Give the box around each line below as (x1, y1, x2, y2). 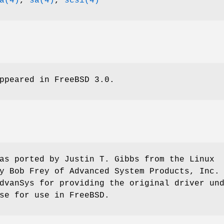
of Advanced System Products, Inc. (49, 166, 219, 176)
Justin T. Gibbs (64, 154, 139, 164)
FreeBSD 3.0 (54, 75, 109, 84)
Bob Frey (9, 166, 49, 176)
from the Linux (139, 154, 214, 164)
